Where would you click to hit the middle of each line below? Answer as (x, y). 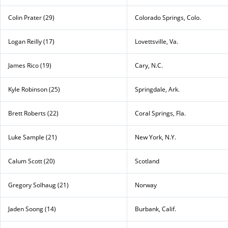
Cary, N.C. (149, 65)
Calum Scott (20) (32, 161)
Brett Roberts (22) (33, 113)
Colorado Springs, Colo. (168, 17)
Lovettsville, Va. (156, 41)
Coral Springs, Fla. (160, 113)
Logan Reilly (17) (31, 41)
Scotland (147, 161)
